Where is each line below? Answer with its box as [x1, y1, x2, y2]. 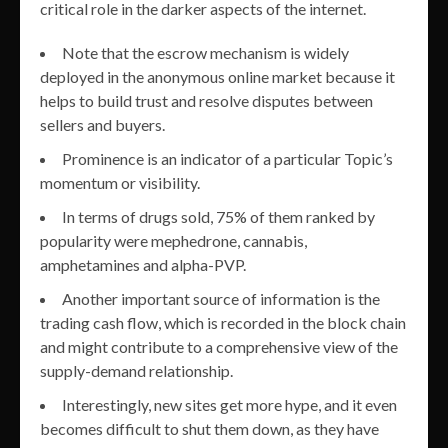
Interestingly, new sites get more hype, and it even [62, 395, 397, 415]
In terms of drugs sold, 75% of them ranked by [62, 207, 375, 227]
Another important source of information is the [62, 289, 380, 309]
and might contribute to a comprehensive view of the [40, 337, 398, 357]
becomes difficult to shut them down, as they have [40, 419, 379, 439]
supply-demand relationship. [40, 361, 233, 381]
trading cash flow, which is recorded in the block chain [40, 313, 406, 333]
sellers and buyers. [40, 115, 165, 135]
